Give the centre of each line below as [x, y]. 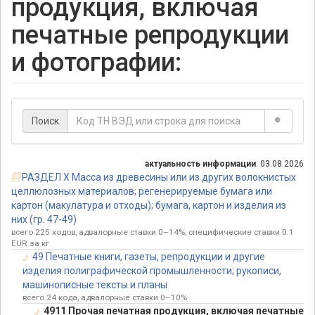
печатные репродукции [150, 36]
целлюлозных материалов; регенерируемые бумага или [142, 192]
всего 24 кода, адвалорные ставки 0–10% [105, 298]
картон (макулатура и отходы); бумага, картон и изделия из [149, 206]
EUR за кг [30, 244]
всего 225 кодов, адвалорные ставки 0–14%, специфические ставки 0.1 [153, 232]
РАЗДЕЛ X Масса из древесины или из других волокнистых [159, 178]
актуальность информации [200, 164]
